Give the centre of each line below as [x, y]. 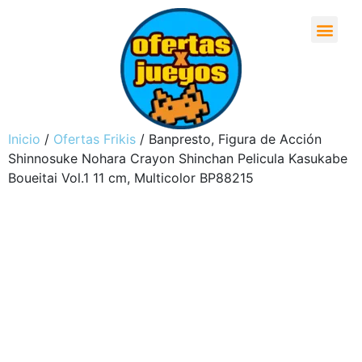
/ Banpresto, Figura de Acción [229, 139]
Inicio [24, 139]
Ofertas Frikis [95, 139]
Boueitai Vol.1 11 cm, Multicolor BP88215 [131, 178]
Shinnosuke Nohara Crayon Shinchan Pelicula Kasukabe [178, 158]
